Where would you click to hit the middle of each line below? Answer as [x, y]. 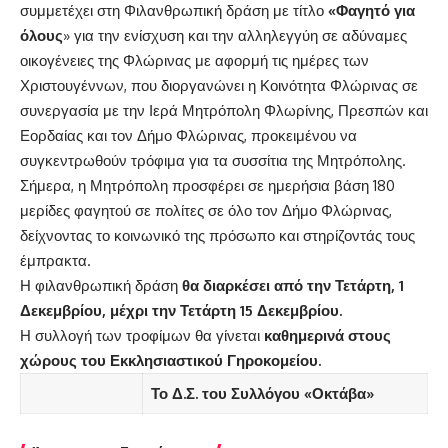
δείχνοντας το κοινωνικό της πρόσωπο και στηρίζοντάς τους [217, 235]
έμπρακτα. [55, 260]
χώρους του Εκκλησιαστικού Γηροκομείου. [170, 360]
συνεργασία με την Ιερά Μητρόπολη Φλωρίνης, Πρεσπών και [224, 110]
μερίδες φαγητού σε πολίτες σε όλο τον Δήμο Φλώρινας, [206, 210]
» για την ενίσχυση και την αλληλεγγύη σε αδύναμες [235, 35]
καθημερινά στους [327, 335]
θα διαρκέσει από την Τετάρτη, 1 [293, 285]
